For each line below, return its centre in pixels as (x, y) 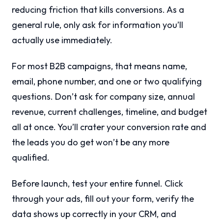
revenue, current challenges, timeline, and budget (110, 112)
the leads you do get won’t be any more (91, 142)
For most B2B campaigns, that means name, (99, 66)
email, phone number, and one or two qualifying (107, 82)
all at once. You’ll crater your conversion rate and (109, 127)
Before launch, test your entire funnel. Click (97, 184)
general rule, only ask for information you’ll (97, 25)
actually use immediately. (62, 40)
